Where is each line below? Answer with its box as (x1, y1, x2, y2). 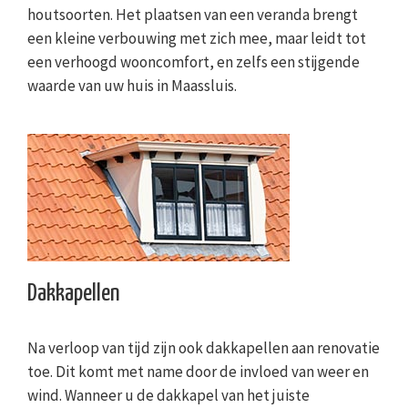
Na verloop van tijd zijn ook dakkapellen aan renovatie (27, 338, 380, 359)
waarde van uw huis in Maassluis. (27, 76, 237, 97)
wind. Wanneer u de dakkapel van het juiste (27, 385, 310, 406)
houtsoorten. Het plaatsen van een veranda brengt (27, 5, 358, 25)
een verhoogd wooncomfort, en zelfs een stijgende (27, 52, 360, 73)
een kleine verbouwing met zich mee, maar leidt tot (27, 28, 366, 49)
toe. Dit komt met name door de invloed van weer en (27, 362, 369, 382)
